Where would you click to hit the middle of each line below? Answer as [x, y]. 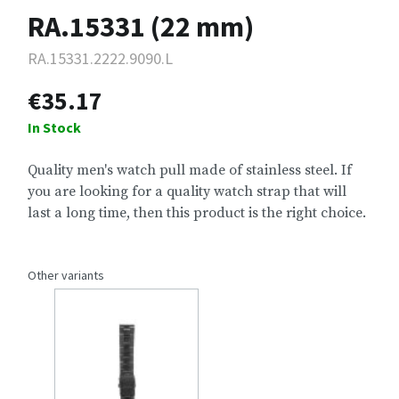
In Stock [54, 128]
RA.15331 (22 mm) [141, 27]
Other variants [66, 276]
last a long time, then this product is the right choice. [197, 213]
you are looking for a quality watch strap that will [187, 192]
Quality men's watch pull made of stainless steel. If [190, 171]
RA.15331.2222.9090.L [100, 59]
